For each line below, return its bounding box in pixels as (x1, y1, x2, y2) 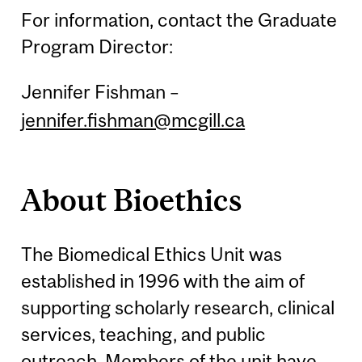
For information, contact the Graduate (21, 8, 338, 31)
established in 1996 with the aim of (21, 270, 305, 293)
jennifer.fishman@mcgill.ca (21, 108, 246, 131)
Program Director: (21, 35, 174, 57)
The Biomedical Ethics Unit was (21, 243, 283, 266)
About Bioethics (21, 183, 242, 218)
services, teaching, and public (21, 323, 267, 346)
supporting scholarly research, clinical (21, 297, 335, 319)
